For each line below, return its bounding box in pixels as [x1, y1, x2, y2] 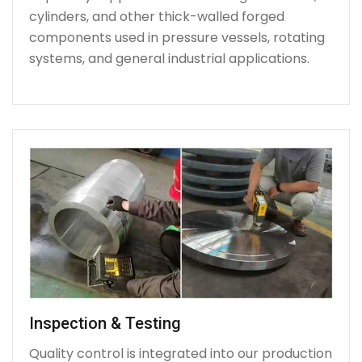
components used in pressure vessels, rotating [29, 27, 325, 47]
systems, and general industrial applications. [29, 48, 309, 68]
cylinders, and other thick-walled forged [29, 6, 284, 26]
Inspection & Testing [29, 314, 181, 334]
